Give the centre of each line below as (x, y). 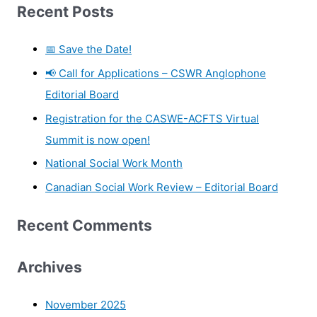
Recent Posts (65, 11)
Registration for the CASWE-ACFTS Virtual (152, 118)
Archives (50, 267)
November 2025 (86, 305)
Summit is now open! (98, 139)
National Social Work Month (114, 163)
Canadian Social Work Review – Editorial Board (162, 188)
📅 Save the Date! (88, 50)
